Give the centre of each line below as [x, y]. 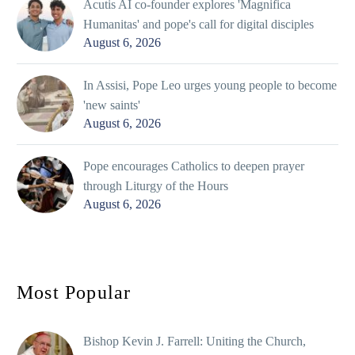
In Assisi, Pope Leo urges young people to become [210, 85]
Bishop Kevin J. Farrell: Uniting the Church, [195, 341]
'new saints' [112, 105]
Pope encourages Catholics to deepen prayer [194, 166]
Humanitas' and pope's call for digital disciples [198, 24]
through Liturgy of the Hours [156, 185]
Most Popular [74, 292]
